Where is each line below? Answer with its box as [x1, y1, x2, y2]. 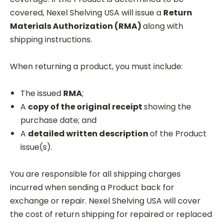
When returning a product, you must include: [10, 60, 183, 72]
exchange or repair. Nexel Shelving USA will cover [10, 195, 201, 207]
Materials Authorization [10, 20, 114, 32]
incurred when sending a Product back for [10, 181, 174, 193]
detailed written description [27, 127, 150, 139]
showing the [143, 101, 191, 112]
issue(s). [20, 141, 52, 153]
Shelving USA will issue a [70, 6, 161, 18]
